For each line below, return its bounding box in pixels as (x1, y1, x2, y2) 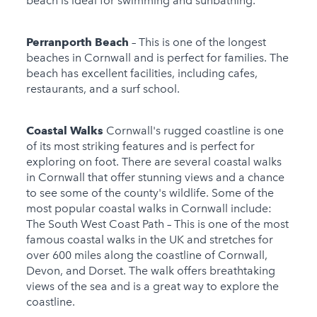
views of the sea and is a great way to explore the (25, 279, 279, 294)
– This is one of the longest (128, 35, 266, 50)
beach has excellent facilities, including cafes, (25, 67, 258, 81)
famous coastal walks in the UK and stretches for (25, 233, 273, 247)
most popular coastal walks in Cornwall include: (25, 202, 272, 216)
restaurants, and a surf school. (25, 82, 180, 96)
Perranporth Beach (25, 35, 129, 50)
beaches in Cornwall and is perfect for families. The (25, 51, 289, 65)
